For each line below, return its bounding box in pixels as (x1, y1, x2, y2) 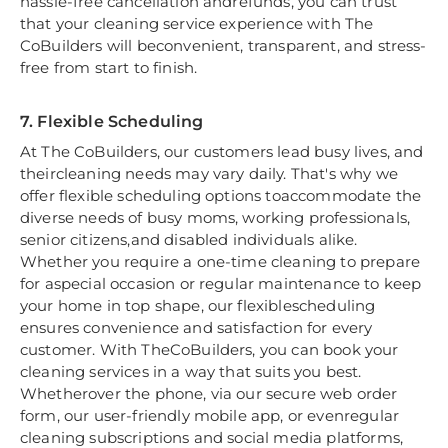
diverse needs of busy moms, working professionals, (20, 208, 411, 228)
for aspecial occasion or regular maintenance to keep (20, 274, 422, 294)
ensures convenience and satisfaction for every (20, 318, 373, 338)
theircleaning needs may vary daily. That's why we (20, 164, 398, 184)
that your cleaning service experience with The (20, 14, 374, 34)
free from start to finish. (20, 58, 198, 78)
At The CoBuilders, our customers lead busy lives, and (20, 142, 424, 162)
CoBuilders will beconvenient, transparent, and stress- (20, 36, 427, 56)
